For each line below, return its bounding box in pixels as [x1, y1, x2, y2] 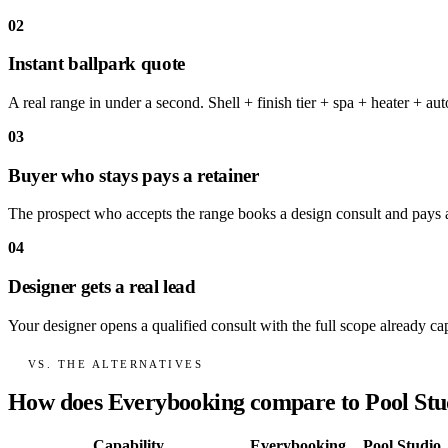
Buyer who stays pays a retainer [8, 164, 259, 186]
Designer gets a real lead [8, 276, 196, 298]
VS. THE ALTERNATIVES [28, 358, 204, 371]
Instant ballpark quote [8, 53, 185, 75]
